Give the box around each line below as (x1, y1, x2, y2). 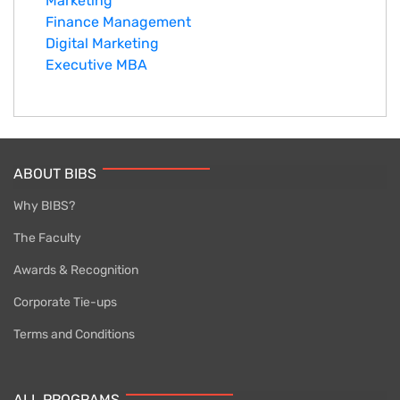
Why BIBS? (13, 198, 75, 214)
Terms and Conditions (13, 327, 135, 343)
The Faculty (13, 230, 81, 246)
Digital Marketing (46, 35, 159, 53)
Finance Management (46, 13, 191, 31)
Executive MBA (46, 56, 147, 74)
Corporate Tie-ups (13, 295, 117, 311)
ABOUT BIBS (13, 165, 96, 183)
